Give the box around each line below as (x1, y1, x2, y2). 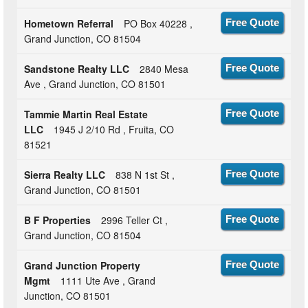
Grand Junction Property (24, 258, 141, 272)
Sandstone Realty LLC (24, 61, 130, 76)
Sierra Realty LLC (24, 167, 106, 181)
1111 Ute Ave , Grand (60, 273, 156, 287)
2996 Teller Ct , (101, 212, 168, 227)
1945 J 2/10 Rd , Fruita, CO (54, 122, 175, 136)
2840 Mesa (140, 61, 189, 76)
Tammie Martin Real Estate (24, 107, 148, 121)
